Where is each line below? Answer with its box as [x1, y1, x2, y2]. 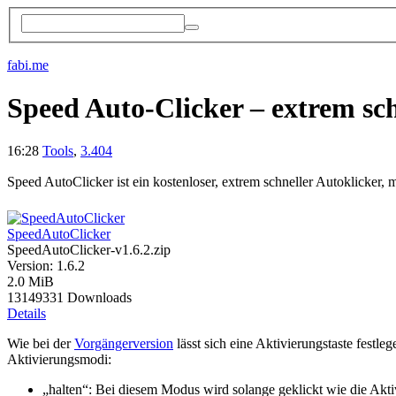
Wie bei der [7, 336, 74, 352]
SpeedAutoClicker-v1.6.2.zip [7, 242, 171, 258]
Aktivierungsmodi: [7, 352, 111, 368]
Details [7, 306, 46, 322]
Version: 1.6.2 [7, 258, 85, 274]
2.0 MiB [7, 274, 54, 290]
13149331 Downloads [7, 290, 132, 306]
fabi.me [7, 57, 49, 72]
